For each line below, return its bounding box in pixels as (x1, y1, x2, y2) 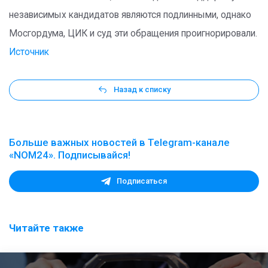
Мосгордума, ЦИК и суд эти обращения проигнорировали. (9, 28, 257, 39)
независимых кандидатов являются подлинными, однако (9, 10, 251, 20)
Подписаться (117, 176, 167, 186)
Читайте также (9, 221, 84, 234)
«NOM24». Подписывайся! (9, 148, 130, 161)
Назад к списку (114, 85, 170, 95)
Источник (9, 47, 49, 57)
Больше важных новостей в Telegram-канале (9, 136, 230, 148)
